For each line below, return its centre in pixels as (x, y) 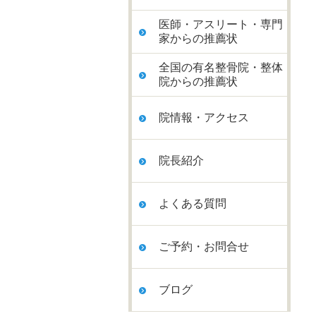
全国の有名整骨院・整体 (221, 67)
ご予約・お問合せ (204, 247)
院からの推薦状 (198, 81)
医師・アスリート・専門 (221, 24)
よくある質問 (193, 203)
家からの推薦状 (198, 38)
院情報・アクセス (204, 117)
